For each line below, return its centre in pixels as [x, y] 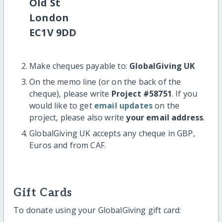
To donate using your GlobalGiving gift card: [97, 210]
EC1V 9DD [53, 32]
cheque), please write [70, 93]
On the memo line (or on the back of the [105, 82]
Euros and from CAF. [68, 145]
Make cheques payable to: [80, 66]
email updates [123, 105]
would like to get [62, 105]
